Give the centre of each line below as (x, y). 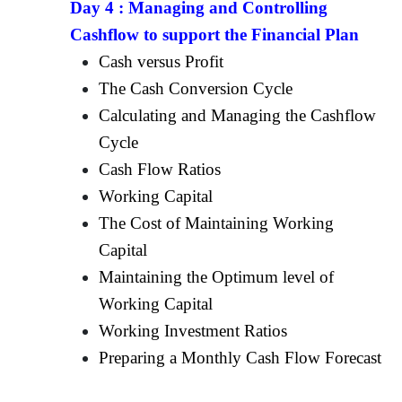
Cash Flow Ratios (160, 169)
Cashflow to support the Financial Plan (215, 34)
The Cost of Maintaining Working (217, 223)
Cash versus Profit (162, 61)
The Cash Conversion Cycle (196, 88)
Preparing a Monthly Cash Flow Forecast (240, 357)
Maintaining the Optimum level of (217, 276)
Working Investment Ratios (193, 330)
